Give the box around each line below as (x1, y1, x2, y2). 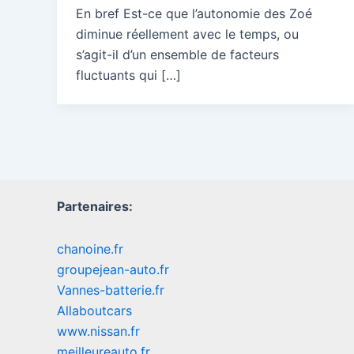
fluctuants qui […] (76, 67, 181, 84)
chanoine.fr (57, 241, 123, 258)
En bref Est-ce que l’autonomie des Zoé (76, 6, 312, 22)
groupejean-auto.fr (57, 262, 169, 278)
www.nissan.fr (57, 323, 140, 340)
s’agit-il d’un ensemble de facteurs (76, 47, 279, 63)
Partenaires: (57, 198, 133, 215)
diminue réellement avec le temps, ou (76, 26, 299, 43)
